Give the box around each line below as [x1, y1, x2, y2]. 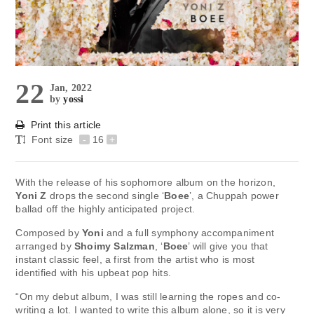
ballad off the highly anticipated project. [15, 203, 196, 214]
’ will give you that [188, 240, 268, 252]
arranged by [15, 240, 74, 252]
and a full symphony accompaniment [103, 226, 274, 238]
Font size [31, 133, 76, 145]
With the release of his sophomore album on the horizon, [15, 176, 275, 188]
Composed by [15, 226, 82, 238]
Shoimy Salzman [74, 240, 155, 252]
